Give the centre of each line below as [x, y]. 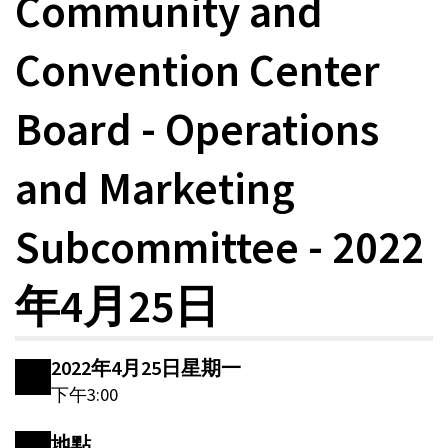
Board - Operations [197, 129]
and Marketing [155, 188]
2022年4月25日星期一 [146, 368]
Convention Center [197, 70]
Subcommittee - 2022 [219, 247]
